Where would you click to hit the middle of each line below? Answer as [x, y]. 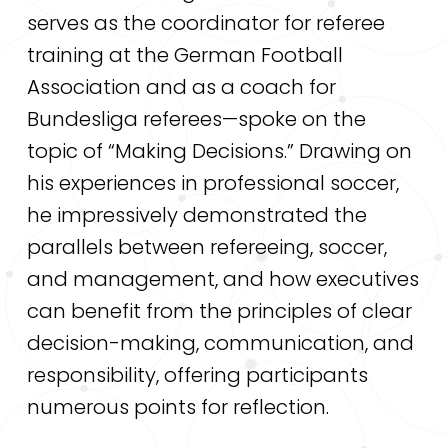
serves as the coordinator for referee [205, 23]
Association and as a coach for [181, 87]
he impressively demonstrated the [196, 215]
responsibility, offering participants [197, 375]
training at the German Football [184, 55]
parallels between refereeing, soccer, [206, 247]
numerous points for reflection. [177, 407]
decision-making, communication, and [220, 343]
